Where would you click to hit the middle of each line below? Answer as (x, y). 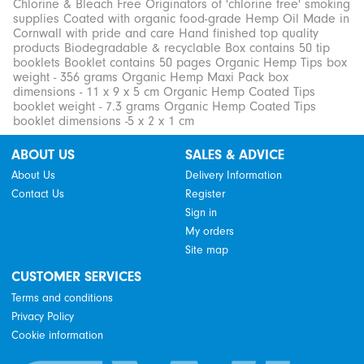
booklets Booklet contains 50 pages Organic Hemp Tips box (180, 62)
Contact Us (38, 195)
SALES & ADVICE (234, 154)
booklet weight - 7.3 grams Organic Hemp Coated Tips (165, 106)
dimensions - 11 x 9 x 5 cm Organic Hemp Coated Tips (164, 91)
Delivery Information (233, 176)
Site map (206, 251)
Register (205, 195)
